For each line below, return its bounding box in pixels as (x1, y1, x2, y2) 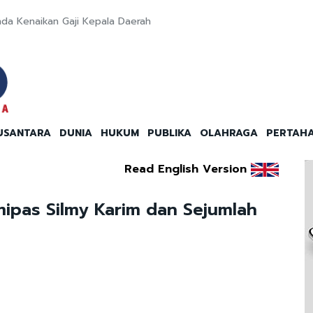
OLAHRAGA (200, 126, 258, 141)
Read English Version (124, 161, 247, 178)
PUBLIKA (147, 126, 191, 141)
